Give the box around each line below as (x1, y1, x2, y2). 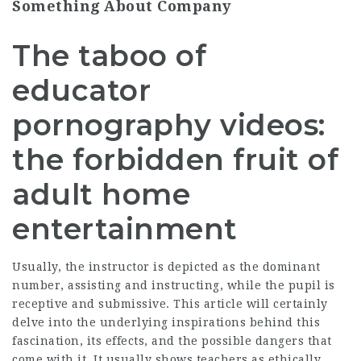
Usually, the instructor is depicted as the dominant (12, 260, 321, 273)
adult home (12, 176, 190, 212)
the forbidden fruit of (12, 142, 338, 177)
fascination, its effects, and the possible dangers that (12, 334, 332, 347)
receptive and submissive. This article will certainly (12, 297, 328, 310)
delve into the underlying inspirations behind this (12, 316, 320, 329)
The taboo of (12, 38, 206, 73)
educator (12, 73, 151, 108)
